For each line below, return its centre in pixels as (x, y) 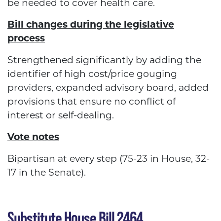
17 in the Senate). (47, 173)
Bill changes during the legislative (91, 25)
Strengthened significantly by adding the (104, 60)
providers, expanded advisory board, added (108, 88)
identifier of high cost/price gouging (92, 74)
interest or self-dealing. (61, 115)
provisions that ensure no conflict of (92, 102)
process (26, 38)
